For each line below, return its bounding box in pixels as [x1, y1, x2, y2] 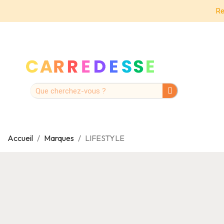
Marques [44, 132, 74, 143]
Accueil [7, 132, 33, 143]
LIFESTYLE [85, 132, 124, 143]
